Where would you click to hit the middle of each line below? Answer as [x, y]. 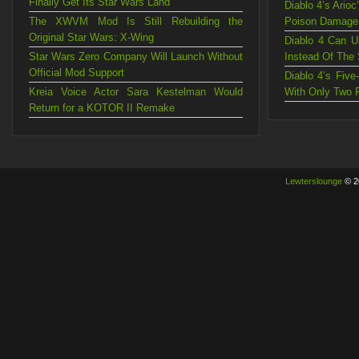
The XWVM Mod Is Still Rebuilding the [136, 21]
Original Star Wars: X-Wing [91, 37]
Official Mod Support [77, 73]
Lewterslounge [313, 181]
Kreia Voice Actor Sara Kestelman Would [136, 92]
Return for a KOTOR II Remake [102, 108]
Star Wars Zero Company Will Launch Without [136, 56]
